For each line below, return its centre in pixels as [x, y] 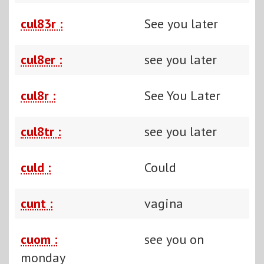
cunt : [37, 203]
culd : [36, 167]
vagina [164, 203]
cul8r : [38, 95]
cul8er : [41, 59]
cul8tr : [41, 131]
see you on [174, 239]
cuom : [39, 239]
